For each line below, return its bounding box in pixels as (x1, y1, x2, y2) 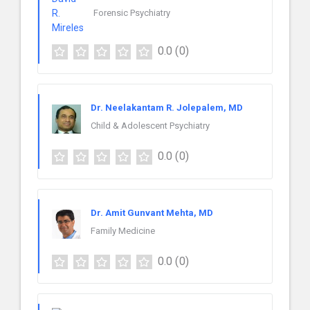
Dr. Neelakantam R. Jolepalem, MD (91, 102, 243, 113)
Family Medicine (91, 225, 155, 236)
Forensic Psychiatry (93, 7, 170, 18)
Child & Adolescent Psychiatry (91, 120, 210, 131)
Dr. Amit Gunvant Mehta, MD (91, 207, 213, 218)
